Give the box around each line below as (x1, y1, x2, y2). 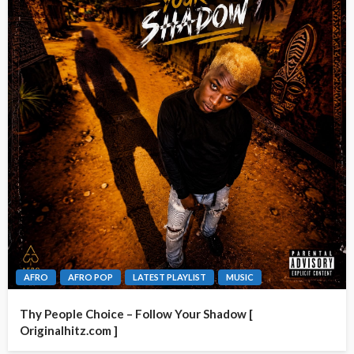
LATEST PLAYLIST (133, 272, 206, 283)
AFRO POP (68, 272, 113, 283)
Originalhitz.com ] (20, 323, 118, 338)
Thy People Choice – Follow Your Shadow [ (20, 307, 253, 322)
